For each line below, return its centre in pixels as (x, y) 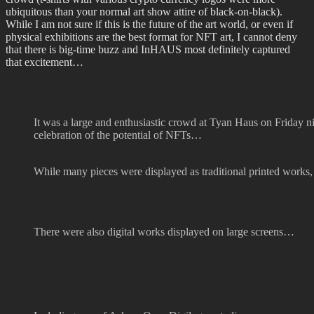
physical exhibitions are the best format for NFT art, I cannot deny (151, 36)
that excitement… (45, 62)
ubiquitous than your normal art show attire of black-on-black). (144, 11)
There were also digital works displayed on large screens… (164, 231)
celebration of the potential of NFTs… (118, 135)
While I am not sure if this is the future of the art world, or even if (149, 24)
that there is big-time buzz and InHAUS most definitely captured (148, 49)
